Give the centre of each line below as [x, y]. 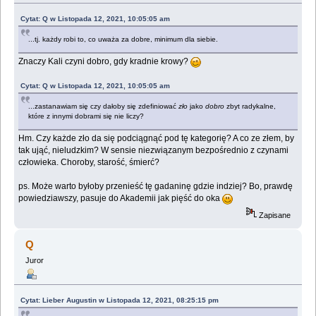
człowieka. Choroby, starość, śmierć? [89, 162]
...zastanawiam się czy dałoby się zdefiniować [104, 106]
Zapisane [274, 215]
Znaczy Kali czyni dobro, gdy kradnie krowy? [105, 61]
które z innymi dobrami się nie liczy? [86, 116]
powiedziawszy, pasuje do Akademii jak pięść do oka [121, 198]
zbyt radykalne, [250, 106]
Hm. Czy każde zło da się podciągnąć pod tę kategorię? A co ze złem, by [157, 138]
